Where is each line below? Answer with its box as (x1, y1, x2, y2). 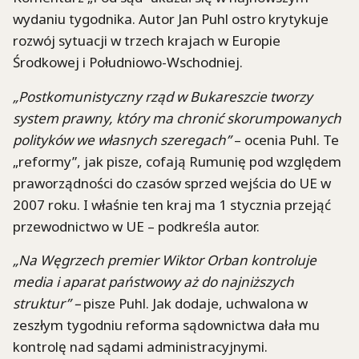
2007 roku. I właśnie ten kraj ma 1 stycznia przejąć (13, 195, 331, 214)
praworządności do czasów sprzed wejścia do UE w (13, 173, 331, 192)
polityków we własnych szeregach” (13, 130, 234, 149)
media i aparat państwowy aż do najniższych (13, 272, 294, 291)
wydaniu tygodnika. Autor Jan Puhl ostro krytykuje (13, 10, 329, 29)
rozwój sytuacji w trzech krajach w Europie (13, 31, 280, 50)
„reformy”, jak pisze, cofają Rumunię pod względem (13, 151, 341, 171)
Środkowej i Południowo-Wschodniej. (13, 53, 243, 72)
